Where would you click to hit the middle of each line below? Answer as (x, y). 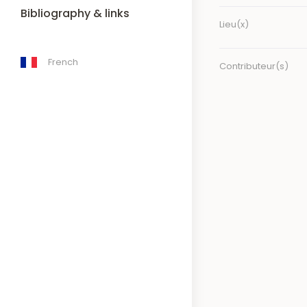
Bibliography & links (75, 13)
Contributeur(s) (254, 66)
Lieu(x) (234, 24)
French (63, 62)
